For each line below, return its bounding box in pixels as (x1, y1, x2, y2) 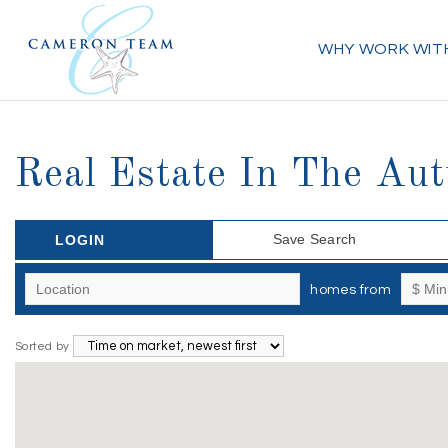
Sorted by (15, 340, 73, 353)
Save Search (272, 231, 357, 247)
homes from (310, 283, 391, 297)
